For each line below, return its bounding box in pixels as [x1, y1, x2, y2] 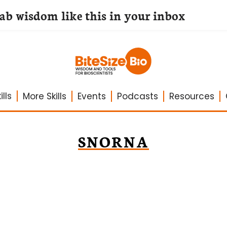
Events [77, 90, 106, 102]
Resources [169, 90, 214, 102]
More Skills [22, 90, 66, 102]
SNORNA [78, 131, 149, 152]
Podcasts [117, 90, 158, 102]
